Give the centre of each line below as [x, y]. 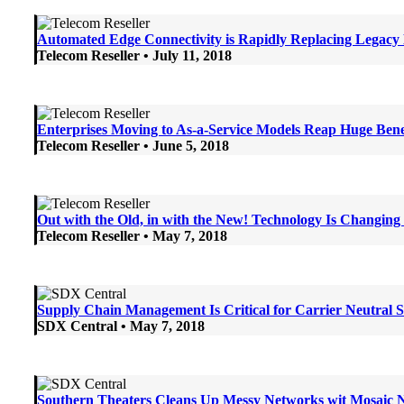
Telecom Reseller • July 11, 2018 [134, 55]
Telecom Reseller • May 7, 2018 [132, 235]
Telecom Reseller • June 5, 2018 [133, 145]
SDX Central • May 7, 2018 [121, 326]
